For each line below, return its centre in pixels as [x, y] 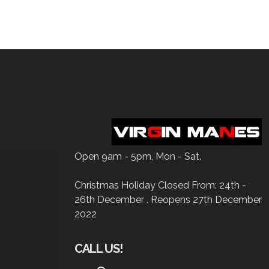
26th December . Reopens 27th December [168, 200]
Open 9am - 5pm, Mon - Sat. [138, 157]
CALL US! [98, 249]
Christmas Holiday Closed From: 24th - [160, 186]
